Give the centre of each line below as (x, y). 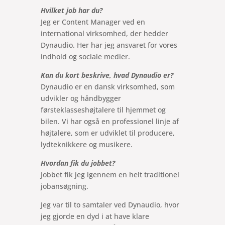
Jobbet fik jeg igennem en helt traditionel (110, 174)
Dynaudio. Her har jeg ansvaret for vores (109, 45)
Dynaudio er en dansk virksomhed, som (107, 86)
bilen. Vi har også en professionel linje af (109, 121)
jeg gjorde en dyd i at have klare (95, 216)
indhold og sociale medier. (85, 56)
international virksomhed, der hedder (104, 33)
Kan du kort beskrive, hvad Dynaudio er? (107, 75)
